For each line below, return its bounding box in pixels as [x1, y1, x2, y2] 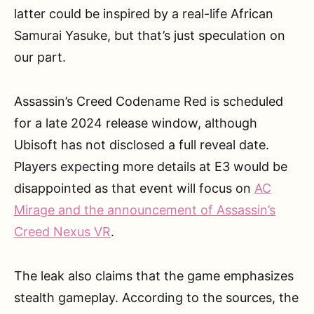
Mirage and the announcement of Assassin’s [14, 203, 275, 218]
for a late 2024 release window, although [14, 116, 257, 131]
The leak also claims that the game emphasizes [14, 268, 294, 284]
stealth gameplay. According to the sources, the [14, 290, 299, 306]
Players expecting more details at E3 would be [14, 159, 287, 175]
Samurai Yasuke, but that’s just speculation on [14, 28, 285, 43]
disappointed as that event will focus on [14, 181, 254, 196]
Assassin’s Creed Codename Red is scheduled [14, 94, 283, 109]
